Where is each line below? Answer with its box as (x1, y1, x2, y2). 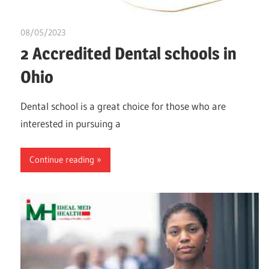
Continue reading (29, 154, 94, 166)
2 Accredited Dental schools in (20, 43, 237, 64)
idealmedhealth (65, 27, 122, 38)
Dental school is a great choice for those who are (20, 100, 226, 113)
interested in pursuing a (20, 117, 121, 130)
